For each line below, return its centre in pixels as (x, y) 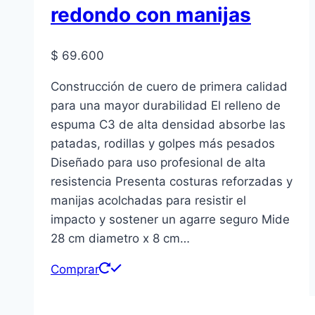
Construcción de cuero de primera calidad (169, 86)
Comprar (75, 269)
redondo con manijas (151, 15)
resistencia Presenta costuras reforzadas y (172, 181)
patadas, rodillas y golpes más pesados (163, 143)
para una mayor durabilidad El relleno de (166, 105)
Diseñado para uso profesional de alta (158, 162)
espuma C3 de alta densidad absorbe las (168, 124)
